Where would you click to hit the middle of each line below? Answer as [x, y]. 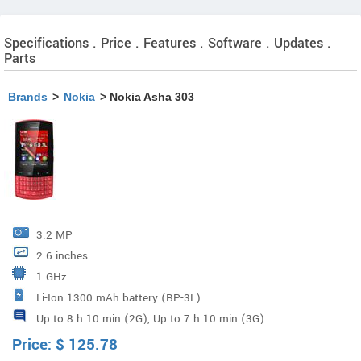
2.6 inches [62, 256]
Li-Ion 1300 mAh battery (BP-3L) [118, 298]
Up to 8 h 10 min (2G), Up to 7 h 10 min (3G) [150, 319]
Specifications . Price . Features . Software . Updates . [168, 43]
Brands [28, 97]
